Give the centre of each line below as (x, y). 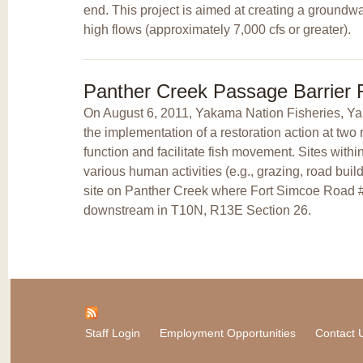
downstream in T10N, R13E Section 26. (197, 210)
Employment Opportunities (228, 333)
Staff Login (113, 333)
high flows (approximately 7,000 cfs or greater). (217, 29)
